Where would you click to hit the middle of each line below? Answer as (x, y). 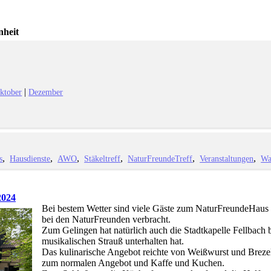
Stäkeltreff (103, 158)
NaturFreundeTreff (160, 158)
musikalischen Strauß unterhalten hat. (113, 241)
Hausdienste (30, 158)
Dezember (46, 92)
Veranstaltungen (227, 158)
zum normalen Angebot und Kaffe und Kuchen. (133, 263)
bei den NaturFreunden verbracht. (106, 220)
